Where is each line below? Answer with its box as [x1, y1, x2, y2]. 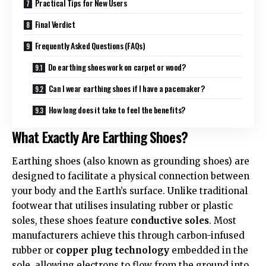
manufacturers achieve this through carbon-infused [12, 230, 245, 242]
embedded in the [169, 245, 248, 256]
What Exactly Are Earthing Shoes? [12, 125, 188, 147]
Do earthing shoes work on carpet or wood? [47, 60, 186, 73]
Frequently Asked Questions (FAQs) [34, 39, 145, 52]
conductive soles [131, 215, 209, 227]
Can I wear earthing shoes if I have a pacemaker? [48, 81, 205, 94]
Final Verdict [34, 17, 75, 30]
